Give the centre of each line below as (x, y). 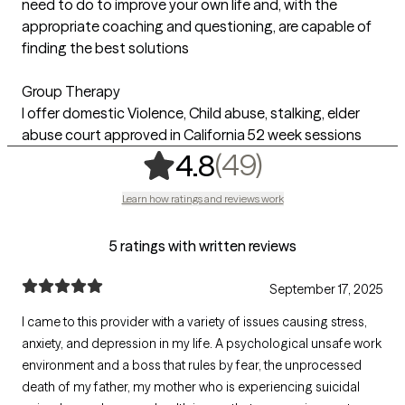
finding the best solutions (105, 47)
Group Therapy (71, 91)
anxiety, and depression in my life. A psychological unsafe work (202, 343)
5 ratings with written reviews (202, 245)
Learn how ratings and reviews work (202, 198)
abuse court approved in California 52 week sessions (192, 134)
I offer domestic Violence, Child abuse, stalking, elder (191, 113)
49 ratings (334, 164)
